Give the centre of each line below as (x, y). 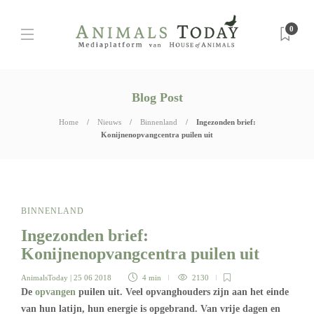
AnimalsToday (45, 278)
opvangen (55, 292)
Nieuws (109, 122)
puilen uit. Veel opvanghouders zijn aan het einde (182, 292)
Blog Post (157, 97)
